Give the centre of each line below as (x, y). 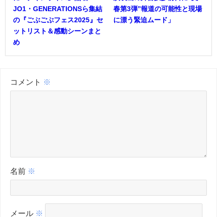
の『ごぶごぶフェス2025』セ (58, 20)
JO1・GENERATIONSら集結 (58, 8)
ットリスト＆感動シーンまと (57, 31)
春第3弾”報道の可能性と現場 (158, 8)
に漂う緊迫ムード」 (144, 20)
